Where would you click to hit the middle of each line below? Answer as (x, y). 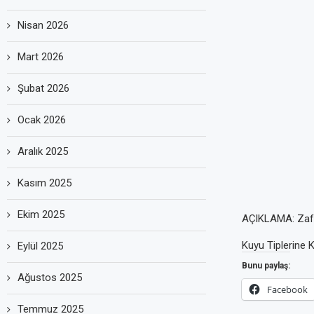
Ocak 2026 (42, 120)
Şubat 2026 (43, 88)
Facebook (287, 289)
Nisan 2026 (43, 25)
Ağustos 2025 (50, 277)
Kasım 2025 (45, 183)
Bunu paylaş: (266, 265)
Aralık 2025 (43, 151)
